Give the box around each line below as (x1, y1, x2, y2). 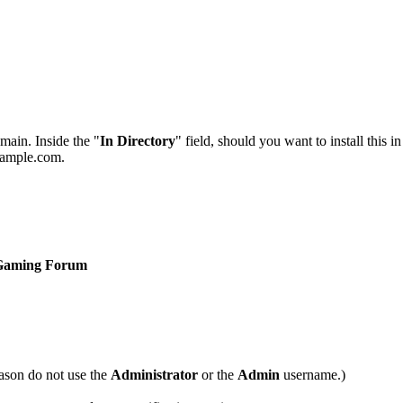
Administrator (111, 367, 198, 383)
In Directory (100, 133, 175, 149)
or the (198, 367, 237, 383)
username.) (280, 367, 345, 383)
